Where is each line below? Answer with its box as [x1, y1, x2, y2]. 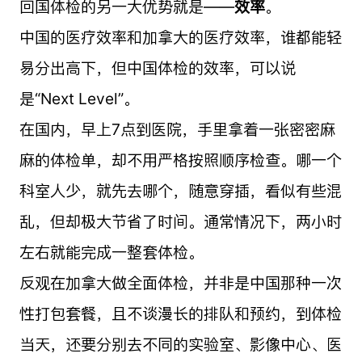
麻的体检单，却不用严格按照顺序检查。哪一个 [19, 149, 342, 170]
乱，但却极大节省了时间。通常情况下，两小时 [19, 211, 342, 231]
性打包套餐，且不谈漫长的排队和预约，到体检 [19, 303, 342, 323]
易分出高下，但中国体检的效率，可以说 [19, 57, 296, 78]
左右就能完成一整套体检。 [19, 242, 204, 262]
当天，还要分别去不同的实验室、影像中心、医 [19, 334, 342, 354]
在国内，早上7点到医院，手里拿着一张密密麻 [19, 119, 335, 139]
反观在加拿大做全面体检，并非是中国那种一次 [19, 272, 342, 293]
